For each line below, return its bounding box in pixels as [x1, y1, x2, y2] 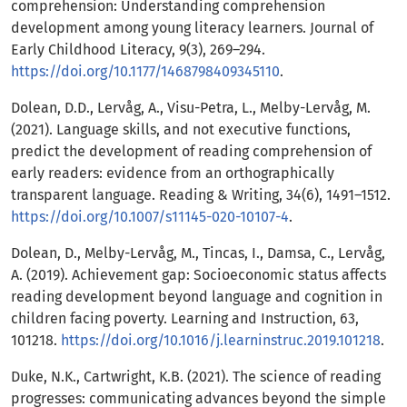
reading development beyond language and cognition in [11, 288, 382, 306]
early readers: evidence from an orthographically [11, 164, 334, 183]
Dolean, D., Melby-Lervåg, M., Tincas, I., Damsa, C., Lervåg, [11, 244, 385, 263]
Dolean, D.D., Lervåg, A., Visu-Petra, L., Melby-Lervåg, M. [11, 99, 371, 117]
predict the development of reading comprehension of [11, 143, 372, 161]
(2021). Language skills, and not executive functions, [11, 121, 351, 139]
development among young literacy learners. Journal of [11, 19, 373, 37]
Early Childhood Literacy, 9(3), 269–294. [11, 41, 265, 59]
